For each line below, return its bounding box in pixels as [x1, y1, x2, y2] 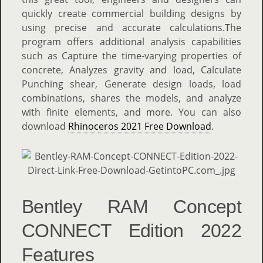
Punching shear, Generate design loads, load [22, 77, 241, 90]
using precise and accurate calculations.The [22, 21, 241, 34]
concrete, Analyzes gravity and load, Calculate [22, 63, 241, 76]
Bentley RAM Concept [22, 196, 241, 217]
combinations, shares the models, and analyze [22, 92, 241, 104]
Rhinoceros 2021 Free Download [68, 120, 211, 133]
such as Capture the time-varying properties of [22, 49, 241, 62]
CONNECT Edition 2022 [22, 220, 241, 241]
